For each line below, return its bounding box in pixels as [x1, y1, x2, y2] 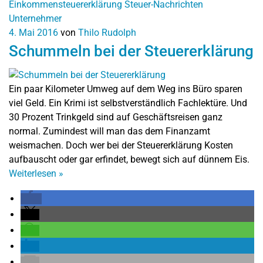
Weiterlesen [9, 167, 59, 179]
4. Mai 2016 [9, 27, 58, 39]
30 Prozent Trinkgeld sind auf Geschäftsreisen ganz [9, 111, 222, 123]
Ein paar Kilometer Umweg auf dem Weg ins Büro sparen [9, 83, 242, 95]
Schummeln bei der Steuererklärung [9, 42, 254, 60]
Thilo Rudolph [78, 27, 136, 39]
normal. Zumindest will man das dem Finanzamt [9, 125, 210, 137]
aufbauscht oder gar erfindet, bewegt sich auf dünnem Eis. [9, 153, 249, 165]
